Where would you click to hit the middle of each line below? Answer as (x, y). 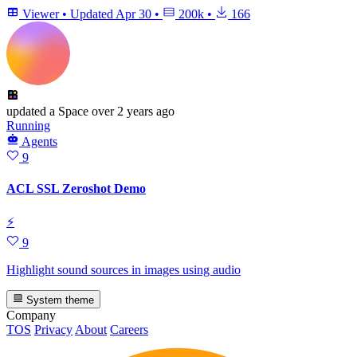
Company (31, 315)
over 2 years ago (133, 111)
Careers (129, 329)
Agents (39, 141)
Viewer (41, 14)
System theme (59, 300)
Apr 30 (133, 14)
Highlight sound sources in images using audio (124, 270)
